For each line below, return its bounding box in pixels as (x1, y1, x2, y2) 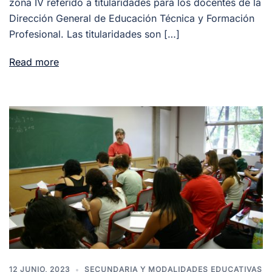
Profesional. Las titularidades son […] (9, 27, 180, 40)
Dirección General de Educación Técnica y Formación (9, 12, 254, 24)
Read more (9, 55, 59, 68)
